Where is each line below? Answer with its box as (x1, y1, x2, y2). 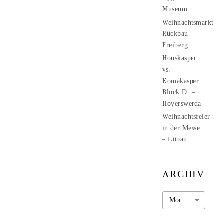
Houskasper (162, 55, 196, 62)
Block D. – (162, 88, 195, 96)
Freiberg (162, 41, 188, 49)
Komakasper (162, 77, 199, 84)
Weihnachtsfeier (162, 113, 210, 120)
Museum (162, 5, 187, 13)
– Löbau (162, 136, 187, 143)
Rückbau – (162, 30, 194, 37)
